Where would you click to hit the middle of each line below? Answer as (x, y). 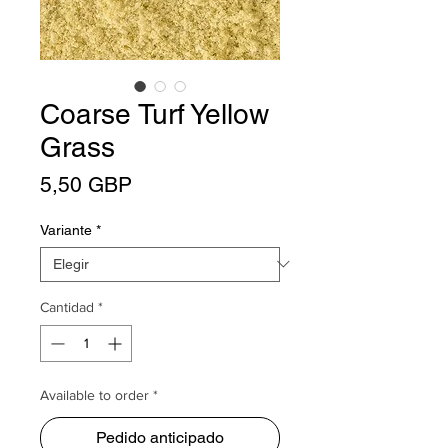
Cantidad (67, 306)
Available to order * (99, 394)
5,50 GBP (86, 184)
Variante (66, 229)
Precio (161, 183)
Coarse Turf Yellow (154, 113)
